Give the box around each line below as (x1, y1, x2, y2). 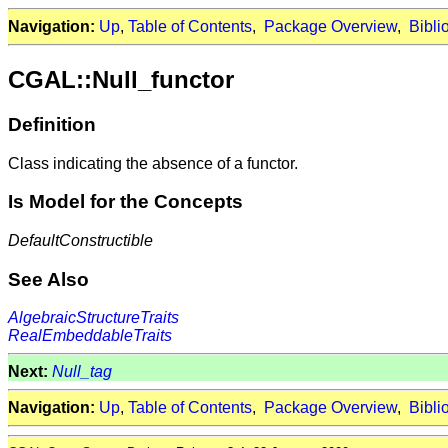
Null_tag (52, 363, 112, 381)
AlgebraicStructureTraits (8, 309, 179, 327)
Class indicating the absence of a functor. (8, 154, 298, 172)
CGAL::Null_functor (8, 65, 234, 93)
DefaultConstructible (8, 231, 153, 249)
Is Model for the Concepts (8, 191, 243, 213)
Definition (8, 113, 96, 135)
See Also (8, 268, 89, 290)
